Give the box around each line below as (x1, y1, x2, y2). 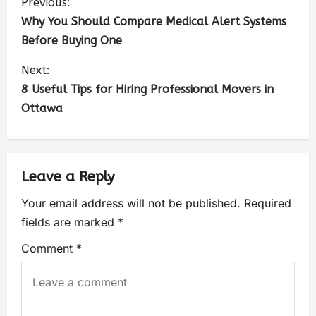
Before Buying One (21, 33, 122, 47)
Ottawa (21, 101, 63, 115)
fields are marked (21, 214, 118, 229)
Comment (21, 241, 76, 255)
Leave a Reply (21, 168, 114, 185)
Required (244, 195, 291, 210)
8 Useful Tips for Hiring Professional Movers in (21, 82, 274, 96)
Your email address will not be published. (21, 195, 241, 210)
